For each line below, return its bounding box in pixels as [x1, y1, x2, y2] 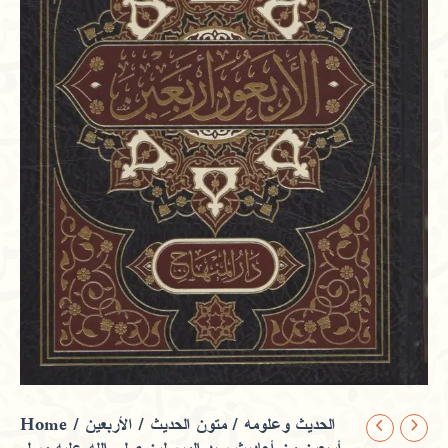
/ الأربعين [85, 415, 150, 436]
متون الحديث [150, 415, 226, 436]
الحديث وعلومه [244, 415, 335, 436]
